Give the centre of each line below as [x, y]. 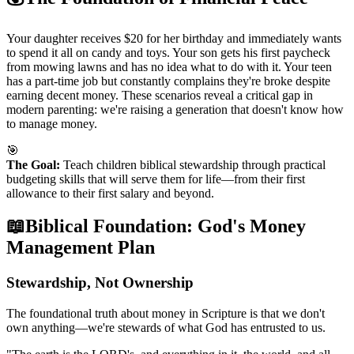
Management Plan [81, 248]
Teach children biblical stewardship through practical [193, 164]
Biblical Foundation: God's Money [166, 226]
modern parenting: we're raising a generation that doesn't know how [175, 109]
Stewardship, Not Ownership [100, 283]
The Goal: [33, 164]
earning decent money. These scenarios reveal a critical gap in [160, 95]
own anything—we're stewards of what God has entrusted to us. [166, 328]
